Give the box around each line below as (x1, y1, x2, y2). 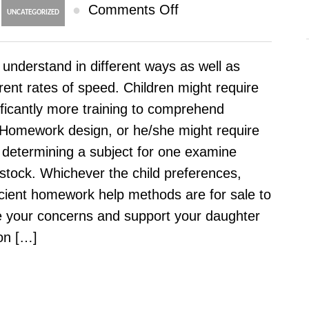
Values (178, 275, 219, 290)
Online (178, 40, 217, 55)
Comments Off (88, 2, 179, 17)
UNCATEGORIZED (7, 9, 59, 17)
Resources (178, 147, 243, 162)
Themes (178, 211, 228, 226)
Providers (178, 104, 236, 119)
